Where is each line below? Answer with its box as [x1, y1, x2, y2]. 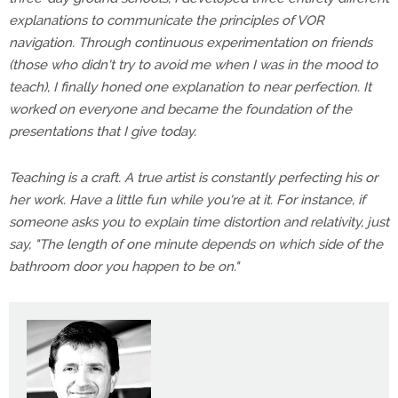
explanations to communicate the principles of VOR [9, 12, 324, 28]
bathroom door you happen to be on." [9, 259, 239, 275]
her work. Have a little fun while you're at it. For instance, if [9, 192, 365, 208]
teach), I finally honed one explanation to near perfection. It [9, 79, 371, 95]
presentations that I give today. [9, 123, 196, 139]
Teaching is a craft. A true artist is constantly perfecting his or [9, 170, 378, 186]
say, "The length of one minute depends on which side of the [9, 236, 383, 252]
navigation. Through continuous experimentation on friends [9, 35, 372, 51]
